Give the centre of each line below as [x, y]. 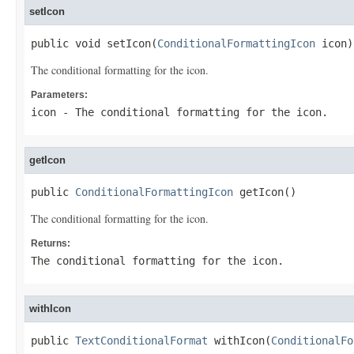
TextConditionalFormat [141, 341]
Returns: [51, 243]
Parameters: [59, 95]
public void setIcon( [94, 43]
